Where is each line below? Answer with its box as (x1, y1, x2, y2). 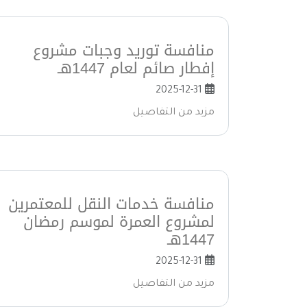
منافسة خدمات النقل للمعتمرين (8, 189, 214, 219)
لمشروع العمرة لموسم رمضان (23, 207, 214, 236)
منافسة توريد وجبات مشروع (33, 36, 214, 65)
